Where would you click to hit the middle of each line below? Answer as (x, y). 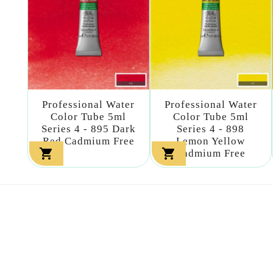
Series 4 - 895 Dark (88, 129)
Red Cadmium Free (88, 141)
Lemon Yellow (211, 141)
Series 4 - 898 (211, 129)
